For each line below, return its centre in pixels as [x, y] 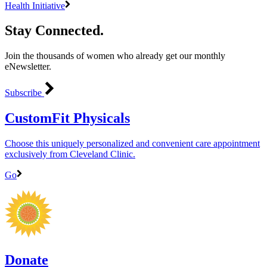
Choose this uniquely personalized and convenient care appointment [132, 144]
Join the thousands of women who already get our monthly [115, 56]
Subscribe [24, 93]
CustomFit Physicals [67, 118]
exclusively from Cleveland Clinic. [70, 154]
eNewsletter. [28, 67]
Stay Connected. [54, 31]
